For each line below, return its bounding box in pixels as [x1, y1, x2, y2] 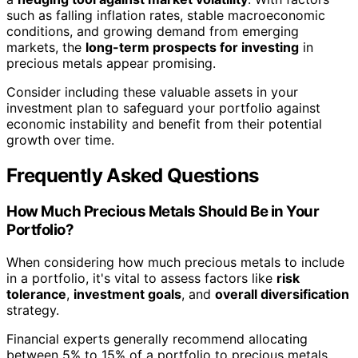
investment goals [74, 286, 181, 303]
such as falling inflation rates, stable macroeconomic [6, 6, 325, 23]
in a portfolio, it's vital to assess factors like [6, 270, 276, 287]
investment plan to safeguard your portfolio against [6, 99, 320, 116]
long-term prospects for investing [86, 38, 299, 55]
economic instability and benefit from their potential [6, 115, 322, 132]
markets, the [6, 38, 86, 55]
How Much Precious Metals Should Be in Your [6, 202, 320, 221]
